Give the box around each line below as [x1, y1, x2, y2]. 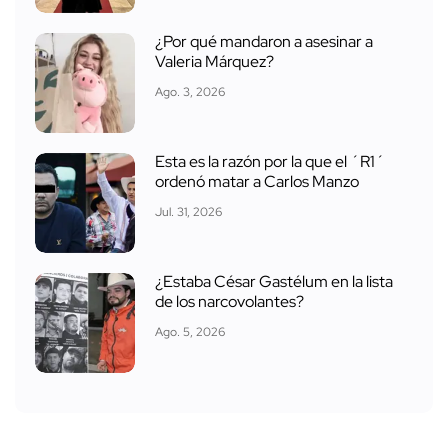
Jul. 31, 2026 [155, 203, 222, 220]
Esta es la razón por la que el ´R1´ [155, 151, 385, 173]
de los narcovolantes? [155, 291, 304, 313]
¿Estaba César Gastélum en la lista [155, 271, 393, 293]
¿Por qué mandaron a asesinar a [155, 31, 373, 53]
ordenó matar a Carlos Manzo [155, 171, 359, 193]
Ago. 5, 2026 [155, 323, 225, 340]
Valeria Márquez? [155, 51, 274, 73]
